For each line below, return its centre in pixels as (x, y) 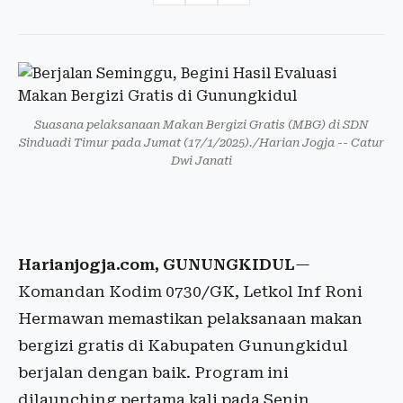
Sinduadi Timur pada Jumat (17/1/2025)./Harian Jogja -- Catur (201, 143)
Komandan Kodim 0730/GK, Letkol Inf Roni (190, 291)
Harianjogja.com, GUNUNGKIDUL (157, 264)
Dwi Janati (201, 161)
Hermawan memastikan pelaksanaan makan (190, 318)
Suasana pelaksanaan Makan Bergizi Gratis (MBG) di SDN (201, 125)
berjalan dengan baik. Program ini (153, 372)
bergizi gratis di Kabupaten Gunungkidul (183, 345)
